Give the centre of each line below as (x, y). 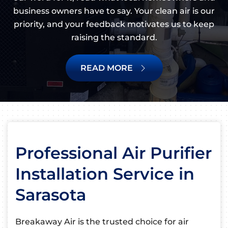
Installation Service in (105, 174)
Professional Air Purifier (113, 153)
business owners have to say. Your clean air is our (114, 11)
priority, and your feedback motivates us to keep (114, 24)
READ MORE (106, 68)
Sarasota (51, 195)
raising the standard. (114, 38)
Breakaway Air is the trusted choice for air (102, 222)
